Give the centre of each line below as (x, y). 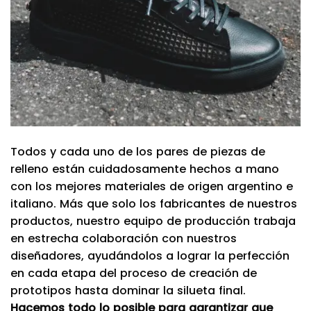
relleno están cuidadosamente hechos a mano (145, 169)
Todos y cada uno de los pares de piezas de (138, 151)
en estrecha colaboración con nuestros (124, 238)
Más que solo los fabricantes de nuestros (178, 203)
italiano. (35, 203)
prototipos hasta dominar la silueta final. (128, 290)
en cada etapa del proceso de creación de (134, 273)
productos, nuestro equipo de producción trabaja (153, 221)
